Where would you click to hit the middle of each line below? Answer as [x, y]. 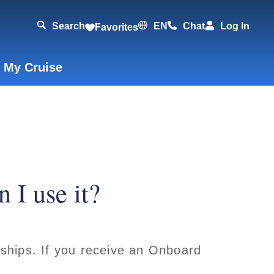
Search [68, 26]
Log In [235, 26]
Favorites [117, 27]
